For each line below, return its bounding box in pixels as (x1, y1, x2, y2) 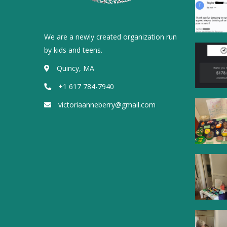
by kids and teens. (44, 45, 102, 55)
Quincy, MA (55, 63, 94, 73)
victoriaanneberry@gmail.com (56, 100, 156, 110)
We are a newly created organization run (44, 32, 177, 42)
